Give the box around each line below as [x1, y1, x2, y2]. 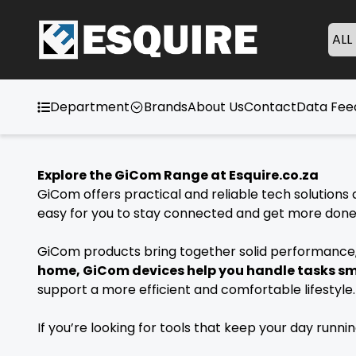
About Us [188, 97, 244, 116]
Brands [144, 97, 188, 116]
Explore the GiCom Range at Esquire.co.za [37, 166, 319, 184]
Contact [244, 97, 296, 116]
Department [50, 97, 130, 116]
